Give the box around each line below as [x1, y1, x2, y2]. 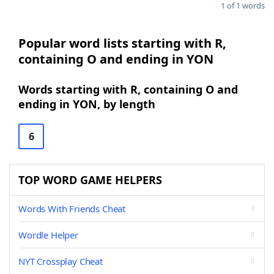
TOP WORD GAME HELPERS [18, 172, 162, 187]
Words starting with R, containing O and [18, 82, 238, 97]
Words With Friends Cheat [18, 202, 126, 215]
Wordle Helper [18, 229, 78, 241]
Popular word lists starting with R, [18, 35, 226, 51]
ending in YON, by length [18, 97, 155, 111]
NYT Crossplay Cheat [18, 255, 103, 267]
